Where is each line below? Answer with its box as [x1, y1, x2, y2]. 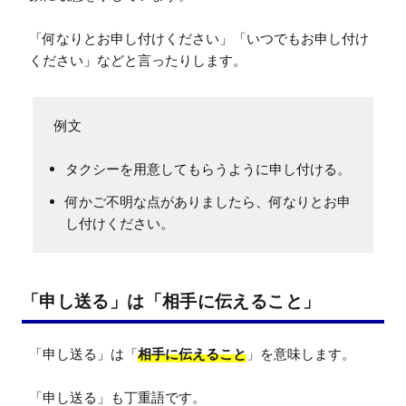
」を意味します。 [246, 345, 355, 363]
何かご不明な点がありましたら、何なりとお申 [65, 193, 351, 211]
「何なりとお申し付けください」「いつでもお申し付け [29, 30, 369, 48]
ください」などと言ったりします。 [29, 52, 246, 70]
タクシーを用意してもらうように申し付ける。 [65, 160, 351, 179]
